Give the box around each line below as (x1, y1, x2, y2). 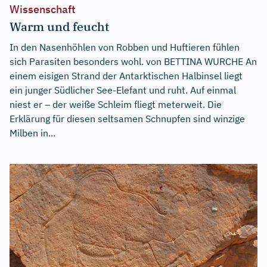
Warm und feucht (10, 18, 109, 35)
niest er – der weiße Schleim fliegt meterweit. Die (10, 98, 222, 111)
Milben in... (10, 127, 55, 139)
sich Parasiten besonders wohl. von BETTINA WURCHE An (10, 55, 257, 68)
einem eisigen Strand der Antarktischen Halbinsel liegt (10, 70, 243, 82)
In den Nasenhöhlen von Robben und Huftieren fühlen (10, 41, 240, 54)
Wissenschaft (10, 2, 76, 17)
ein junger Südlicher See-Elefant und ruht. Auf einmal (10, 84, 236, 97)
